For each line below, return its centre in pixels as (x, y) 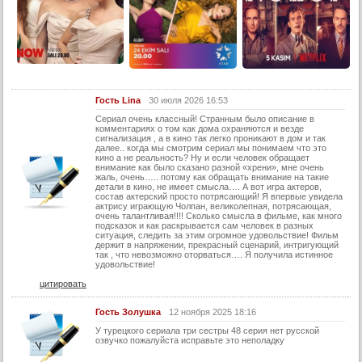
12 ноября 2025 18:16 (213, 312)
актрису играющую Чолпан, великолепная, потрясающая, (213, 206)
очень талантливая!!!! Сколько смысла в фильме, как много (219, 216)
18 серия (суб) (41, 239)
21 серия (29, 352)
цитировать (63, 284)
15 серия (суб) (41, 103)
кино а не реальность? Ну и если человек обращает (202, 158)
